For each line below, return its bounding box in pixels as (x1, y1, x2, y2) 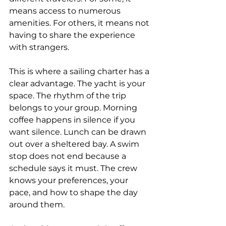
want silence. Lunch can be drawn (9, 127, 148, 137)
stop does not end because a (9, 151, 128, 161)
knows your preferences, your (9, 176, 130, 185)
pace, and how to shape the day (9, 188, 140, 197)
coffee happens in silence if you (9, 115, 137, 125)
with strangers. (9, 42, 69, 52)
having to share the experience (9, 30, 137, 40)
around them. (9, 200, 65, 209)
